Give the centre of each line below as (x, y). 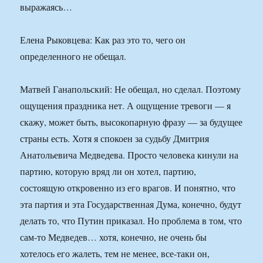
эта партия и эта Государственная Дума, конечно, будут (131, 204)
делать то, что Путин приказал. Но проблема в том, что (131, 221)
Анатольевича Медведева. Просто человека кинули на (129, 155)
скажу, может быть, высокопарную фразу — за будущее (131, 122)
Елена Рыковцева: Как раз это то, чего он (103, 40)
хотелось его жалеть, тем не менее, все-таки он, (115, 254)
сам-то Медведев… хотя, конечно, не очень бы (114, 237)
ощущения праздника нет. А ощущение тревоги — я (126, 106)
